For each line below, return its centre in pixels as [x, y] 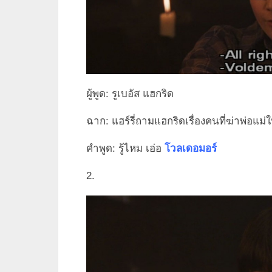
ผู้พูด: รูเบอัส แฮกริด [130, 93]
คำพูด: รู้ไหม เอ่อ [125, 148]
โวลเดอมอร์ [191, 148]
